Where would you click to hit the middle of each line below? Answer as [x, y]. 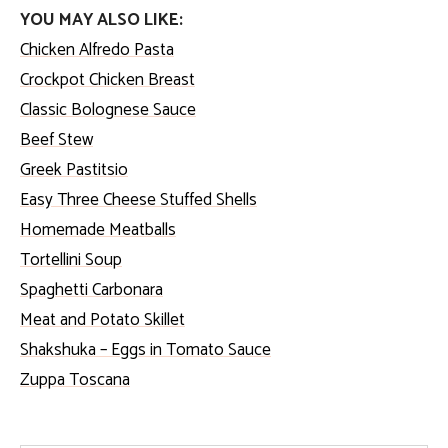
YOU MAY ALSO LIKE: [101, 19]
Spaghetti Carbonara [91, 289]
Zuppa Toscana [75, 379]
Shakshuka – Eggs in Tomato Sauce [145, 349]
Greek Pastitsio [74, 169]
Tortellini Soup [71, 259]
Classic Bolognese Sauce [108, 109]
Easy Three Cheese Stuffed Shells [138, 199]
